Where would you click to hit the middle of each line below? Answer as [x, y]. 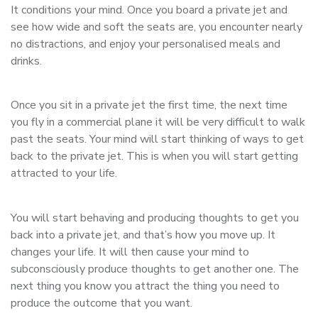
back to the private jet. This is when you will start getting [154, 157]
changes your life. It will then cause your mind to [130, 252]
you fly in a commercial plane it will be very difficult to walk [158, 122]
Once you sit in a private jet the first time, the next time [149, 105]
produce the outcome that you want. [102, 303]
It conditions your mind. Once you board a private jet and [149, 10]
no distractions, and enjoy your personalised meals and [146, 44]
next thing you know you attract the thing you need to [145, 286]
